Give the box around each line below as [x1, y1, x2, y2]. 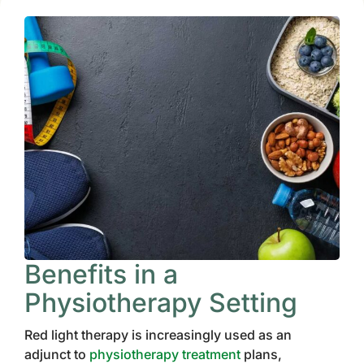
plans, [240, 346, 282, 362]
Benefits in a [24, 258, 178, 290]
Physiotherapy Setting [24, 287, 297, 318]
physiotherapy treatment [89, 346, 240, 362]
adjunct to [24, 346, 89, 362]
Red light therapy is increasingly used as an [24, 327, 292, 343]
